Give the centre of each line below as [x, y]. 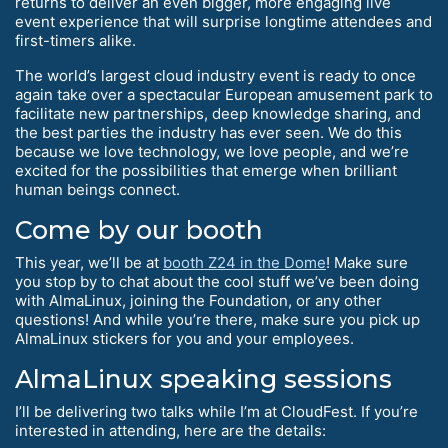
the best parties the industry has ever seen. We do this [208, 133]
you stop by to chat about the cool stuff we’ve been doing [217, 282]
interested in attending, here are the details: [170, 431]
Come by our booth [139, 230]
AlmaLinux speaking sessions [203, 379]
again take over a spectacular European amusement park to [224, 95]
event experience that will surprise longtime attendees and [223, 22]
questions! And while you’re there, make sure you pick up [217, 320]
